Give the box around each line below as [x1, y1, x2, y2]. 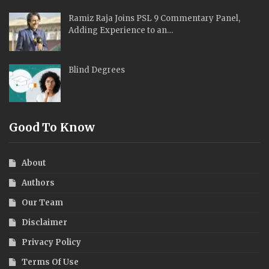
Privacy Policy [22, 237, 81, 248]
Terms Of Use [22, 257, 79, 268]
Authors [22, 178, 55, 189]
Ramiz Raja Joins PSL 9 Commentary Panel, [68, 13, 240, 23]
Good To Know [9, 120, 95, 135]
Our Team [22, 198, 63, 208]
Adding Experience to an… [68, 25, 173, 35]
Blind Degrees [68, 64, 125, 75]
